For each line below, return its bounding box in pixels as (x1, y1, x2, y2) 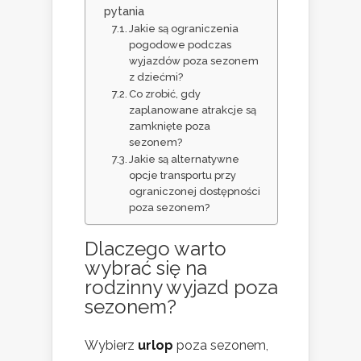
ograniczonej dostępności (129, 185, 261, 197)
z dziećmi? (129, 70, 184, 83)
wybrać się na (85, 255, 207, 280)
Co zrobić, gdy (129, 87, 201, 100)
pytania (103, 3, 144, 18)
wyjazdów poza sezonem (129, 54, 259, 67)
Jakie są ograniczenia (129, 22, 239, 35)
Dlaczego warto (85, 236, 226, 260)
